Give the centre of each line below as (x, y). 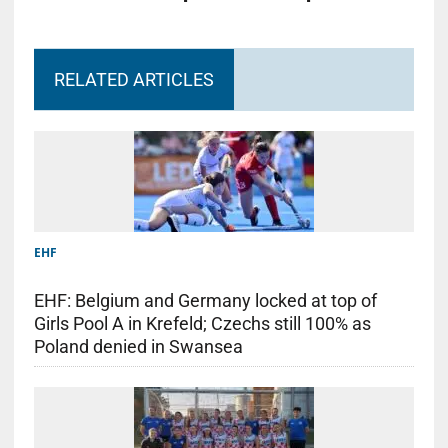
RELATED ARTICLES (133, 79)
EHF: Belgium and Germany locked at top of (205, 300)
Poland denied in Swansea (138, 346)
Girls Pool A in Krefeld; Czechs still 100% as (202, 323)
